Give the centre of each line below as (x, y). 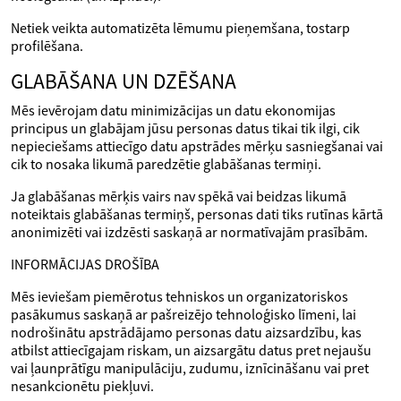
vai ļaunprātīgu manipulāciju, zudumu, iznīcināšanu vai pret (190, 368)
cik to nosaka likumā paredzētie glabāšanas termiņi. (166, 164)
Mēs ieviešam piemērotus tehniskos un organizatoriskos (179, 296)
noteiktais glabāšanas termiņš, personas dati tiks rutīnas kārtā (197, 214)
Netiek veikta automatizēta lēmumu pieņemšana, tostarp (180, 28)
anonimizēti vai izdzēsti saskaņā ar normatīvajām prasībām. (189, 232)
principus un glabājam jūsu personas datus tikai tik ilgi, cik (185, 128)
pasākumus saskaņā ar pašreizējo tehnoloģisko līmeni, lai (183, 314)
